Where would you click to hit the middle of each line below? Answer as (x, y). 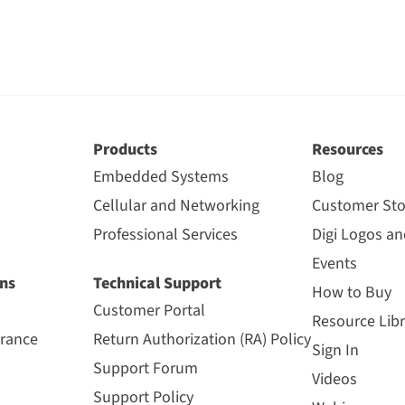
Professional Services (165, 235)
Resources (347, 150)
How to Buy (351, 292)
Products (125, 150)
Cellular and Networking (176, 206)
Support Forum (146, 368)
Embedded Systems (161, 177)
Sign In (335, 350)
